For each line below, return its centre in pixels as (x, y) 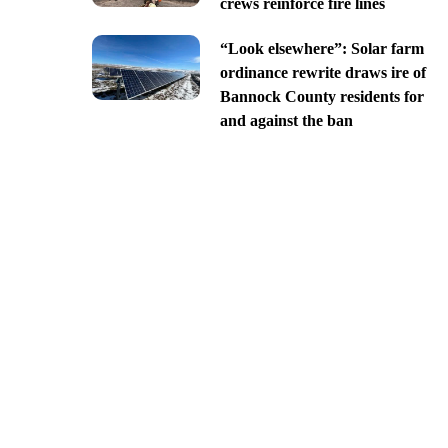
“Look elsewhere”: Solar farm (321, 48)
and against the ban (286, 120)
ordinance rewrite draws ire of (322, 72)
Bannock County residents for (321, 96)
